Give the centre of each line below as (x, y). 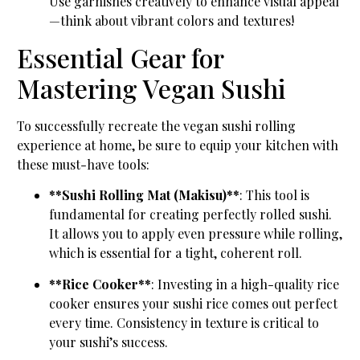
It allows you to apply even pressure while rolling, (196, 234)
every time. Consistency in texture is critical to (184, 322)
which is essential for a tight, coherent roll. (176, 253)
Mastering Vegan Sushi (151, 88)
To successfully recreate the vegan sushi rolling (156, 125)
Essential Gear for (120, 57)
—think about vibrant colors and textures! (172, 21)
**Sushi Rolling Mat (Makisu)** (144, 195)
